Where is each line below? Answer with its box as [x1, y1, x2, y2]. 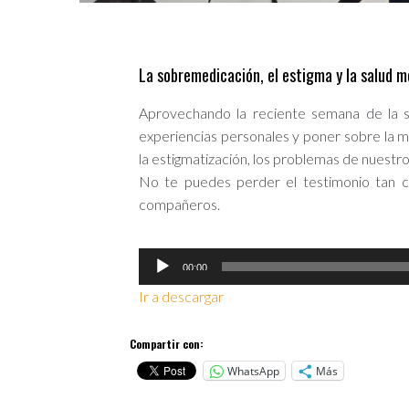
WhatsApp [227, 362, 279, 379]
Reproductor [138, 250, 219, 268]
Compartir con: [130, 336, 204, 352]
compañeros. [139, 195, 220, 214]
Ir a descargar [139, 288, 226, 306]
